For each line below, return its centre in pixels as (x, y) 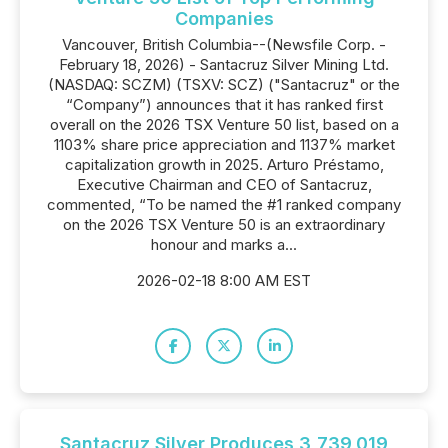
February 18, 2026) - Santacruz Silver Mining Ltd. (224, 64)
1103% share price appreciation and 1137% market (224, 144)
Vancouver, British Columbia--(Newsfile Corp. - (224, 44)
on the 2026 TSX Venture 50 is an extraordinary (224, 224)
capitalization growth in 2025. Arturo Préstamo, (224, 164)
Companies (224, 18)
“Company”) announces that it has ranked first (224, 104)
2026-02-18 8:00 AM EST (224, 280)
